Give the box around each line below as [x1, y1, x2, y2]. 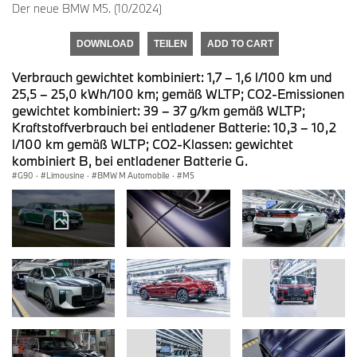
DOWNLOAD [76, 37, 134, 49]
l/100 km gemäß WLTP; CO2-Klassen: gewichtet [12, 135, 293, 152]
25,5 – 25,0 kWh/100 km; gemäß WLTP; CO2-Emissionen [12, 84, 344, 102]
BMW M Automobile [97, 169, 170, 181]
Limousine [46, 169, 84, 181]
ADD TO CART [206, 37, 273, 49]
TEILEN [153, 37, 187, 49]
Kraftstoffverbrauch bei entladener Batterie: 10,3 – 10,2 [12, 118, 336, 135]
